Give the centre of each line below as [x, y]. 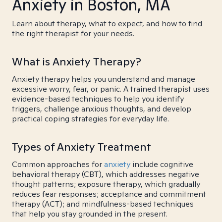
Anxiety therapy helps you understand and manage [104, 79]
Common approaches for [58, 164]
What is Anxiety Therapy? [77, 61]
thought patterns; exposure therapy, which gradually [106, 184]
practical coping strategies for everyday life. [90, 119]
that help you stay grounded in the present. [90, 214]
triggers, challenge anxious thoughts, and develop [102, 109]
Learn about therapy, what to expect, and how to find [107, 24]
